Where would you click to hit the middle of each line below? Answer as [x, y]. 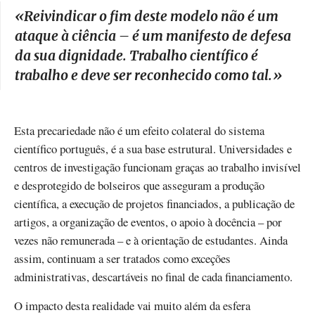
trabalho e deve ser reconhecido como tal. [144, 76]
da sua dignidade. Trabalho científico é [136, 56]
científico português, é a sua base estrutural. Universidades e [153, 149]
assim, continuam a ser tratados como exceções [122, 259]
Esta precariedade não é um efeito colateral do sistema [139, 131]
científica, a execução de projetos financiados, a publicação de [154, 204]
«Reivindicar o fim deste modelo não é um [147, 17]
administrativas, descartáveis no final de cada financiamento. [153, 277]
